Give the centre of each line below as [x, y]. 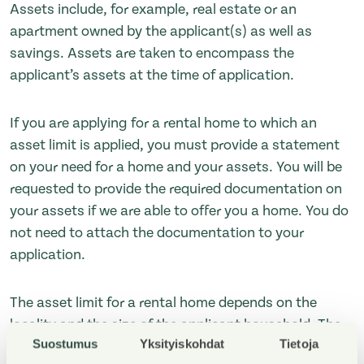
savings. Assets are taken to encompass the [152, 54]
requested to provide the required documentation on [176, 189]
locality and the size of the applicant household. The [175, 325]
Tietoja [299, 344]
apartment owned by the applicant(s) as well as [161, 32]
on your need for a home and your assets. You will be [176, 167]
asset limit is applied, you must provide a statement [175, 145]
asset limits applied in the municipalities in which [165, 347]
